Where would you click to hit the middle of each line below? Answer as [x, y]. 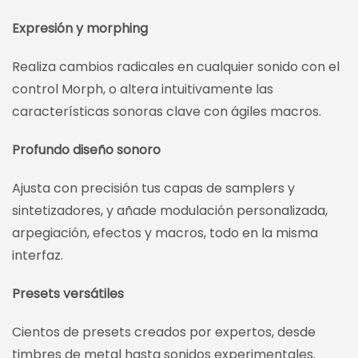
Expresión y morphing [80, 29]
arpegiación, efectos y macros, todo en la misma [165, 233]
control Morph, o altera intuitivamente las [143, 89]
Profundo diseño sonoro [86, 150]
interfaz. [38, 256]
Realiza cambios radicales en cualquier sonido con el [176, 67]
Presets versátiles [68, 294]
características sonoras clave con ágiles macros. [167, 112]
